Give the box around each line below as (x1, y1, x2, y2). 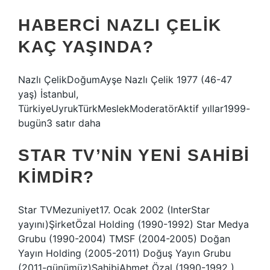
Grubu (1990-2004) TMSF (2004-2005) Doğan (18, 233, 230, 245)
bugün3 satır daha (18, 117, 101, 129)
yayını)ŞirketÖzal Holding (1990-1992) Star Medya (18, 218, 249, 230)
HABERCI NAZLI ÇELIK (18, 16, 222, 34)
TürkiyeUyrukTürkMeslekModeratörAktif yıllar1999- (18, 102, 250, 115)
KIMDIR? (18, 168, 95, 186)
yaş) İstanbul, (18, 88, 78, 100)
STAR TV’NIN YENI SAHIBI (18, 146, 250, 165)
